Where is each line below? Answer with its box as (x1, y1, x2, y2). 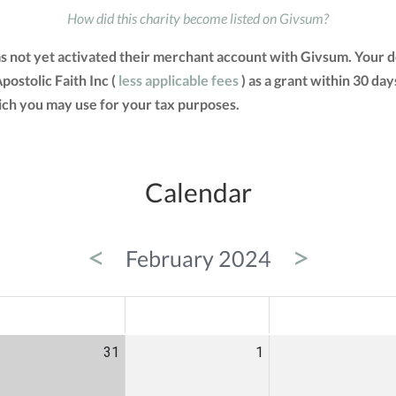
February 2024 (125, 245, 271, 272)
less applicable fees (118, 72, 239, 89)
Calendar (144, 176, 252, 209)
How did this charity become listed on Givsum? (67, 10, 329, 27)
